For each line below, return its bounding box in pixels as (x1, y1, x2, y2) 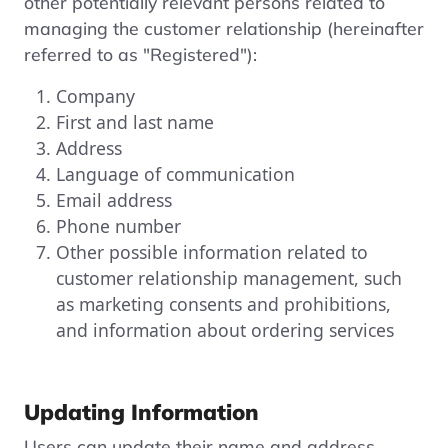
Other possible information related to (56, 239, 368, 264)
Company (56, 83, 135, 108)
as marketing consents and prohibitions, (56, 291, 391, 316)
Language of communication (56, 161, 295, 186)
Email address (56, 187, 172, 212)
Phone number (56, 213, 181, 238)
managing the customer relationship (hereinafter (24, 16, 424, 39)
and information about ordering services (56, 317, 394, 342)
